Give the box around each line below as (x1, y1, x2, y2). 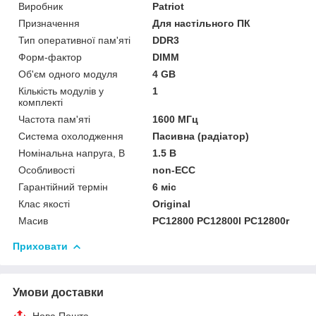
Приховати (13, 240, 68, 252)
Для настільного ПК (152, 17, 251, 29)
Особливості (18, 164, 75, 176)
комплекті (18, 96, 63, 108)
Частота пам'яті (18, 113, 90, 125)
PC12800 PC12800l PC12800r (152, 214, 290, 226)
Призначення (18, 17, 80, 29)
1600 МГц (152, 113, 199, 125)
